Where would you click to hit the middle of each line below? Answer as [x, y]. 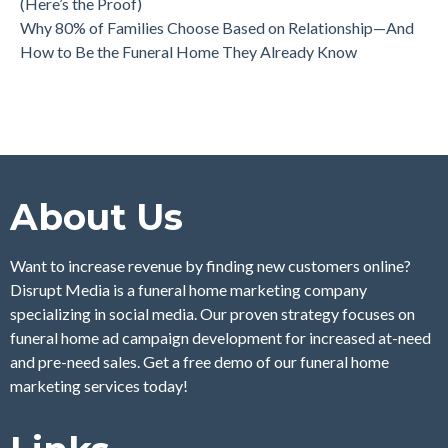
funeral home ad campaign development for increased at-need [220, 338]
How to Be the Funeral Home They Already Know [188, 52]
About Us [96, 217]
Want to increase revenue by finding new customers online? [210, 266]
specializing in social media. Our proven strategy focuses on [212, 314]
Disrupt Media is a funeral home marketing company [188, 290]
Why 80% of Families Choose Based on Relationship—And [217, 28]
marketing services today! [99, 386]
